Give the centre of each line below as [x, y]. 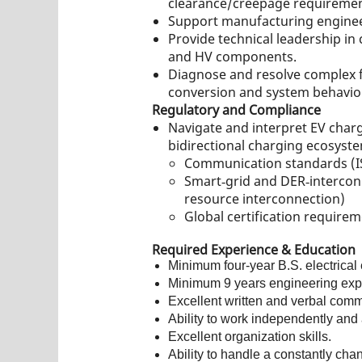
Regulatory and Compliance [236, 109]
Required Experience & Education [254, 249]
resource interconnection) [265, 198]
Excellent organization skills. [250, 336]
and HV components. [232, 56]
